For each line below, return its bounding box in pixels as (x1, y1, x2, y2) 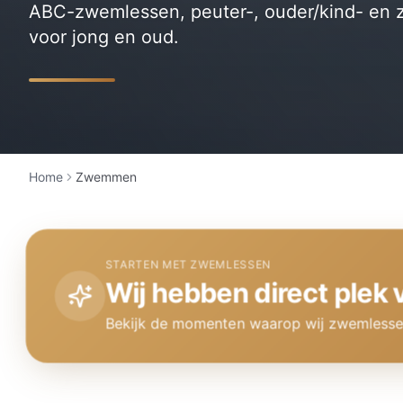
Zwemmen (76, 168, 137, 184)
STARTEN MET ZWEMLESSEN (107, 257, 273, 272)
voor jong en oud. (29, 25, 179, 48)
